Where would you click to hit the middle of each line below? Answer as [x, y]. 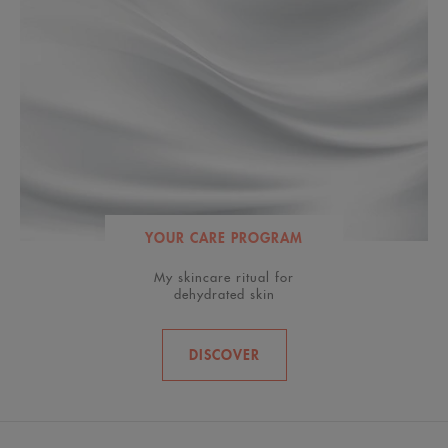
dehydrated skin [224, 294]
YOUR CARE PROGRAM [224, 237]
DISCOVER [224, 354]
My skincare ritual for [224, 277]
